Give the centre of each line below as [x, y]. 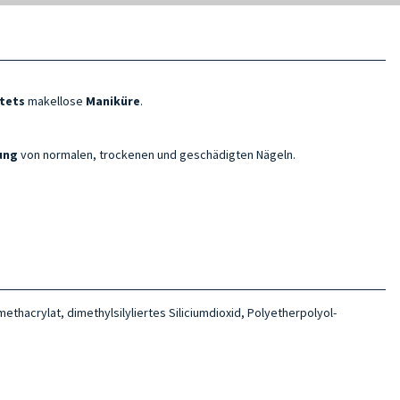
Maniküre [113, 100]
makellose [57, 100]
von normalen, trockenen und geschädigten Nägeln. [158, 154]
